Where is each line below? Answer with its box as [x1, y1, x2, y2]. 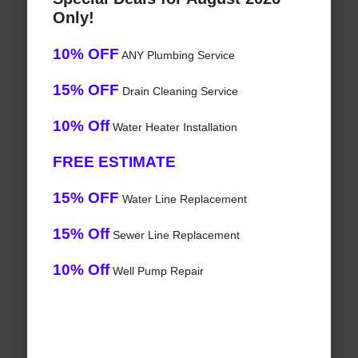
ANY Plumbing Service [118, 49, 235, 62]
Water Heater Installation [109, 121, 237, 134]
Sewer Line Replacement [109, 229, 240, 242]
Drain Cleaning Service [118, 85, 238, 98]
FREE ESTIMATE [52, 153, 176, 171]
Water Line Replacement [118, 193, 247, 206]
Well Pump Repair [109, 265, 204, 278]
